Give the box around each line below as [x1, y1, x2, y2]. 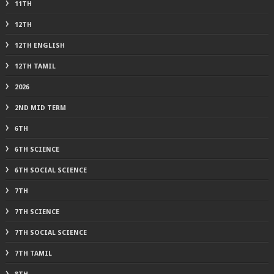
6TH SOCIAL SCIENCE [14, 166, 87, 174]
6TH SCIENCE [14, 145, 59, 154]
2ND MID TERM [14, 103, 66, 112]
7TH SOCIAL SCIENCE [14, 228, 87, 237]
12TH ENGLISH [14, 41, 65, 50]
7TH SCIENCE [14, 207, 59, 216]
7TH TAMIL [14, 249, 52, 257]
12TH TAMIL [14, 62, 56, 70]
